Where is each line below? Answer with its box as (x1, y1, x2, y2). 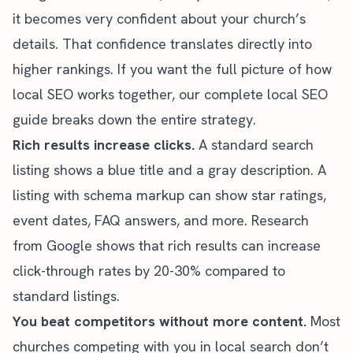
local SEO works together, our (13, 85, 204, 103)
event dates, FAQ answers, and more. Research (13, 211, 309, 229)
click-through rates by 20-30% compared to (13, 262, 285, 280)
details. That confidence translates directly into (13, 35, 312, 53)
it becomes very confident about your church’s (13, 9, 306, 28)
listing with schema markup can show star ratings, (13, 186, 326, 204)
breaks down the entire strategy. (48, 110, 256, 128)
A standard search (195, 136, 314, 154)
